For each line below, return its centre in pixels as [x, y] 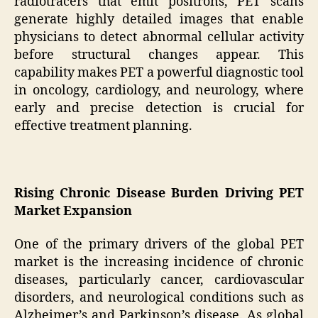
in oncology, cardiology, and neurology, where [159, 90]
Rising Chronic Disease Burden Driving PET [159, 193]
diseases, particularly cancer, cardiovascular [159, 280]
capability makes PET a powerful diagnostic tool [159, 72]
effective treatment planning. [103, 126]
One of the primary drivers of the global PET [159, 245]
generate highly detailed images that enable [159, 19]
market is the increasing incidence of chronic [159, 263]
